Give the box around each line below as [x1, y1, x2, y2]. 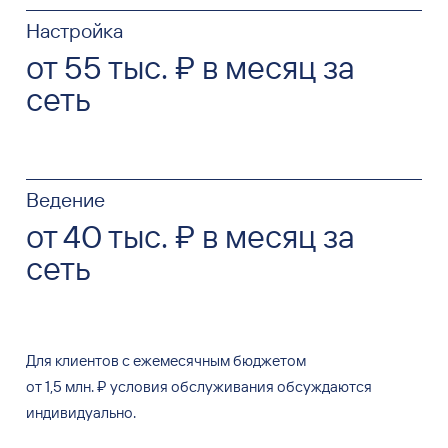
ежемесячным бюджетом [132, 351, 306, 371]
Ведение [25, 187, 105, 213]
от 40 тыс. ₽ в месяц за [25, 216, 355, 257]
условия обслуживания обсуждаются [109, 377, 372, 397]
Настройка [25, 18, 123, 44]
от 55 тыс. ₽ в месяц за [25, 47, 355, 88]
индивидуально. [25, 403, 136, 423]
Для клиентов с [25, 351, 130, 371]
